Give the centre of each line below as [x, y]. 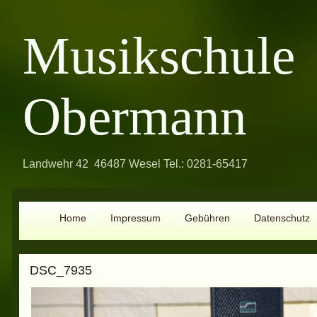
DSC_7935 [61, 270]
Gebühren [207, 218]
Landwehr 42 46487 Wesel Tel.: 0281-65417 [135, 164]
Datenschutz [282, 218]
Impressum [135, 218]
